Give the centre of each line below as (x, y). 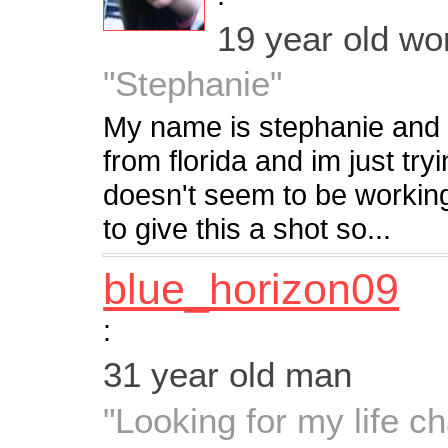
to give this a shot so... (247, 229)
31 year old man (228, 374)
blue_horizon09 (251, 288)
